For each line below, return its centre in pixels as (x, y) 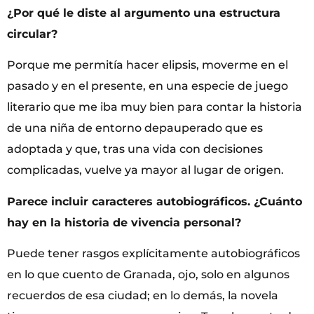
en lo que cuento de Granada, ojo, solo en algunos (148, 275)
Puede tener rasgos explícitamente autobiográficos (153, 254)
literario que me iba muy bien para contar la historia (155, 107)
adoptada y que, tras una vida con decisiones (135, 149)
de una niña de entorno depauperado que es (135, 128)
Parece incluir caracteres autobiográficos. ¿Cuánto (155, 201)
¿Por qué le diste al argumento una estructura (144, 13)
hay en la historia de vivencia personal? (124, 222)
